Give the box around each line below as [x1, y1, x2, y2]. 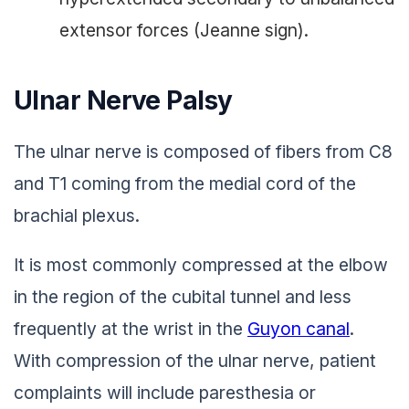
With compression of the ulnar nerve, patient [14, 350, 376, 372]
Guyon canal [247, 318, 350, 341]
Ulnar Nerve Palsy [14, 84, 233, 116]
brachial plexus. [14, 204, 140, 226]
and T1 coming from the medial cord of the [14, 172, 356, 194]
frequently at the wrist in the [14, 318, 247, 341]
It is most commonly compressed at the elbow [14, 254, 388, 277]
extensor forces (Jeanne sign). [59, 18, 309, 41]
